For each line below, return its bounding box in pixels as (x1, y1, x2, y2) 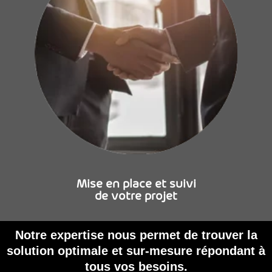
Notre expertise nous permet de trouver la (15, 228, 257, 242)
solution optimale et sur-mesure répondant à (7, 244, 265, 258)
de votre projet (95, 191, 177, 203)
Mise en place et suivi (76, 179, 196, 191)
